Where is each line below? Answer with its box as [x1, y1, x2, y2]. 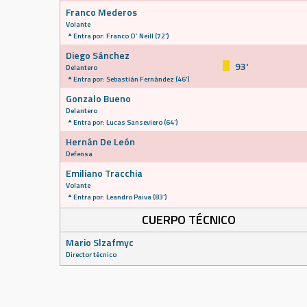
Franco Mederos [66, 5, 137, 19]
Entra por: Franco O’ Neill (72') [73, 30, 169, 41]
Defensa [66, 148, 93, 159]
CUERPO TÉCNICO [141, 210, 236, 229]
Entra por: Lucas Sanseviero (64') [73, 116, 177, 127]
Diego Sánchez [66, 48, 130, 62]
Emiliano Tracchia [66, 166, 143, 180]
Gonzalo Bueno [66, 91, 131, 106]
